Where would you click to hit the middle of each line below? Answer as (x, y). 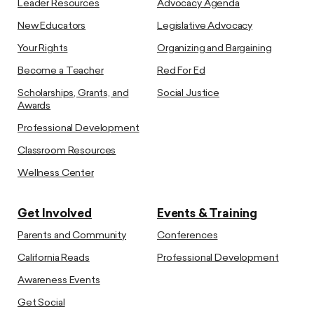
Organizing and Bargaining (214, 48)
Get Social (41, 303)
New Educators (52, 26)
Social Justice (189, 93)
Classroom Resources (67, 151)
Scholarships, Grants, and (73, 93)
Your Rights (43, 48)
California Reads (54, 258)
